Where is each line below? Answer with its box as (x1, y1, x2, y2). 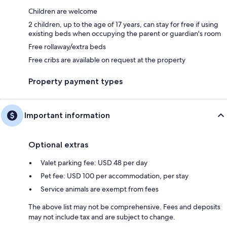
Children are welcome (28, 6, 97, 16)
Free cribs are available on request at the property (28, 55, 185, 64)
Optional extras (28, 139, 88, 149)
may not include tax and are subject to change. (28, 212, 175, 221)
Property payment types (28, 76, 123, 86)
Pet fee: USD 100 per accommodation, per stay (41, 171, 188, 180)
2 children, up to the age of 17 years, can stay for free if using (28, 19, 218, 29)
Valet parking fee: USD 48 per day (41, 158, 147, 167)
